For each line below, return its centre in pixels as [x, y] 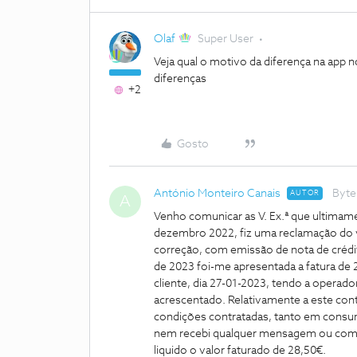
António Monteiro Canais [217, 194]
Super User [226, 39]
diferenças [181, 79]
